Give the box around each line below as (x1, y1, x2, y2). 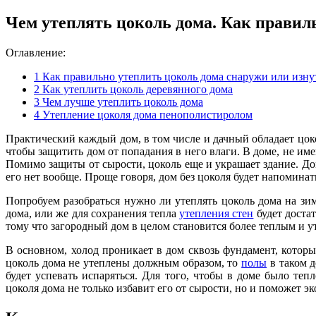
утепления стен (179, 207, 254, 219)
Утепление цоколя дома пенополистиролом (39, 108, 253, 121)
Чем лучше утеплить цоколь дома (39, 95, 203, 108)
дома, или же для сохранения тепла (6, 207, 180, 219)
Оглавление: (6, 46, 66, 59)
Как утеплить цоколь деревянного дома (39, 83, 233, 95)
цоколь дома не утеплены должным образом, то (6, 256, 242, 269)
